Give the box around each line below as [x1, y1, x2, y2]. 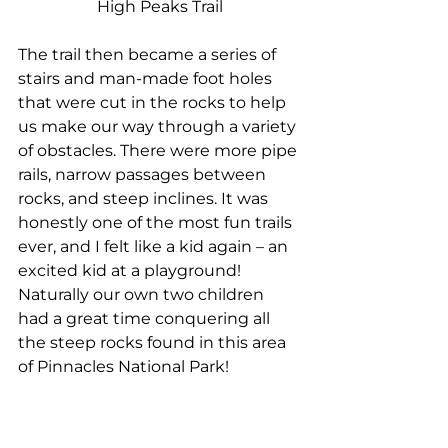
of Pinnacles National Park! [18, 357, 229, 377]
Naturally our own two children [18, 285, 268, 305]
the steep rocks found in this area [18, 333, 290, 353]
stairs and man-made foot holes [18, 69, 276, 89]
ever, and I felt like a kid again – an [18, 237, 292, 257]
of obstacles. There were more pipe [18, 141, 301, 161]
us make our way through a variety [18, 117, 300, 137]
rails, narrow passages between [18, 165, 270, 185]
